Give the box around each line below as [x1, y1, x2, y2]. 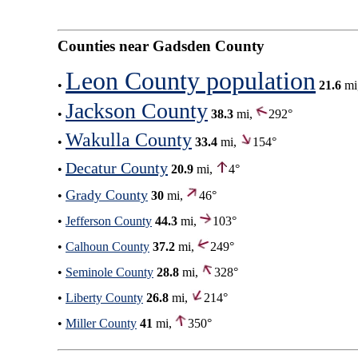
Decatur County [66, 158, 168, 177]
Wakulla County [66, 129, 192, 150]
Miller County [66, 316, 137, 330]
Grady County [66, 186, 148, 203]
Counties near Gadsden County [58, 37, 265, 54]
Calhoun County [66, 239, 149, 253]
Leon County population [66, 66, 316, 95]
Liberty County [66, 290, 143, 304]
